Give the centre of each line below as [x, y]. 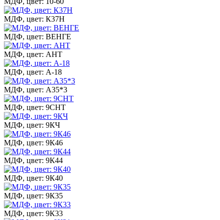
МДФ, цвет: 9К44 [33, 160]
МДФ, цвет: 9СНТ [35, 107]
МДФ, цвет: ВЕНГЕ [38, 36]
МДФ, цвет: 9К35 [33, 195]
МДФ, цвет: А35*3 [36, 89]
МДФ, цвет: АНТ [33, 54]
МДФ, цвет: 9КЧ [32, 125]
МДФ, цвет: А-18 [33, 72]
